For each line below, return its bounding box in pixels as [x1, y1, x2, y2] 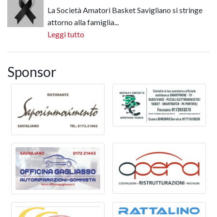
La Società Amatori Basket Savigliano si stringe [47, 5, 202, 15]
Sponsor [7, 63, 56, 80]
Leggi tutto [47, 30, 84, 39]
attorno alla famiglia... [47, 17, 119, 27]
